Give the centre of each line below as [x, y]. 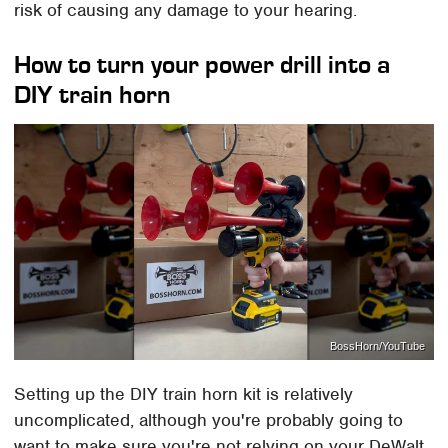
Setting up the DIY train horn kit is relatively [184, 394]
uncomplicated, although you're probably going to [209, 420]
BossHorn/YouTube [377, 345]
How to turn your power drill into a [202, 64]
